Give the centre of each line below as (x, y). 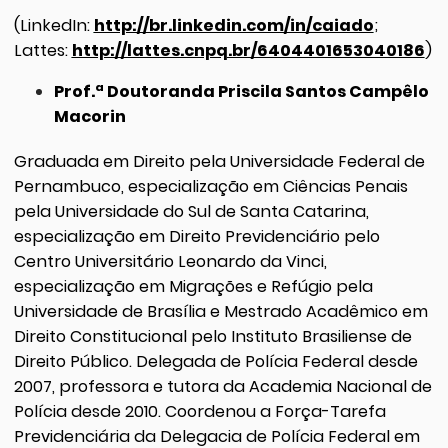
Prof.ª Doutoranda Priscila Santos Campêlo (241, 91)
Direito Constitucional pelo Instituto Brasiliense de (212, 336)
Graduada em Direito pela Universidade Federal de (219, 161)
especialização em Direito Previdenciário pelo (196, 236)
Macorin (89, 116)
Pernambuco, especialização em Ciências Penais (210, 186)
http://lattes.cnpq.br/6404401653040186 (248, 50)
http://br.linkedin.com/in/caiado (233, 25)
